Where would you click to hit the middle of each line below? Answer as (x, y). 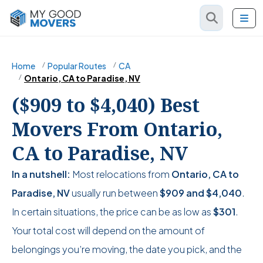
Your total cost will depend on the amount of (108, 230)
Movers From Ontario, (117, 129)
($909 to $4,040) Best (106, 105)
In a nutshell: (41, 174)
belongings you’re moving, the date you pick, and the (127, 249)
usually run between (115, 193)
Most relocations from (121, 174)
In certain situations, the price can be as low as (112, 212)
